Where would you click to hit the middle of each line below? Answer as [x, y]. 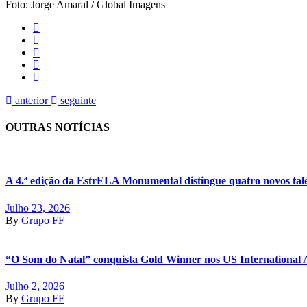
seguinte [78, 100]
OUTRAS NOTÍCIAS [58, 127]
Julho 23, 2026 [38, 208]
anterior [32, 100]
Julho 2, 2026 [35, 286]
